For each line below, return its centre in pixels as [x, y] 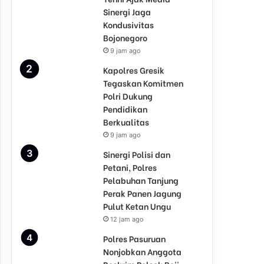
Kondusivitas [128, 24]
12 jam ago [127, 219]
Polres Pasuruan [134, 238]
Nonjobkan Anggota [142, 251]
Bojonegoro [125, 37]
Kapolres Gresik [134, 70]
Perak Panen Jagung [142, 193]
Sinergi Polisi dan [137, 154]
